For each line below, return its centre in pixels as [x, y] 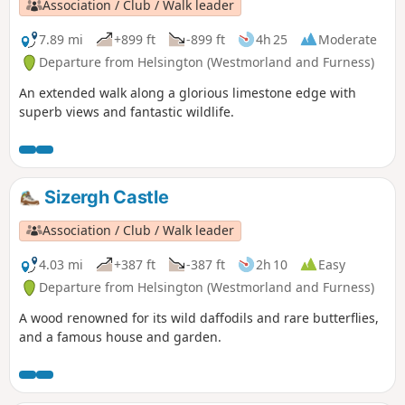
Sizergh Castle [104, 198]
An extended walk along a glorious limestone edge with [188, 93]
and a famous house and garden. [120, 337]
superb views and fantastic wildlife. [127, 112]
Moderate [348, 39]
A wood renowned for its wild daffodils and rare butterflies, [199, 318]
